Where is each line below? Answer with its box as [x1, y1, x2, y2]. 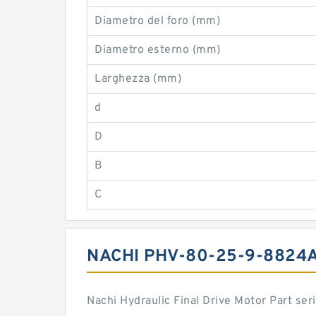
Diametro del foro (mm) [95, 14, 220, 28]
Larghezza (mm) [95, 72, 181, 86]
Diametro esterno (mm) [95, 43, 221, 57]
